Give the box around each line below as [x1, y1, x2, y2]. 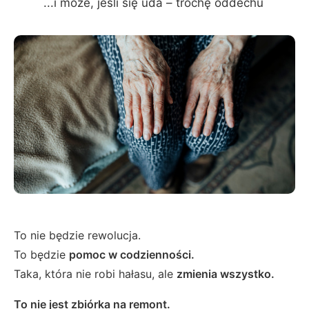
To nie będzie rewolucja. [14, 228, 141, 243]
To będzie [14, 248, 69, 262]
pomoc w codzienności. [69, 248, 195, 262]
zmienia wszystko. [177, 267, 275, 281]
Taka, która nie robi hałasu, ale [14, 267, 177, 281]
